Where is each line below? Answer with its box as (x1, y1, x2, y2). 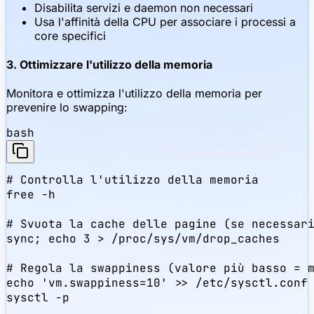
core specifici (34, 28, 106, 43)
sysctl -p (6, 290, 69, 306)
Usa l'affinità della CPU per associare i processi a (34, 14, 296, 29)
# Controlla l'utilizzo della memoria (6, 172, 259, 188)
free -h (6, 187, 55, 203)
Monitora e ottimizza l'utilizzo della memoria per (6, 86, 262, 101)
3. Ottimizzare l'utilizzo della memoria (6, 57, 212, 72)
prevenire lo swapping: (6, 100, 128, 115)
